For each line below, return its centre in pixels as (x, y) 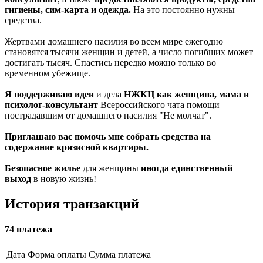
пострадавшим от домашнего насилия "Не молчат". (109, 116)
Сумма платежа (120, 254)
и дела (109, 95)
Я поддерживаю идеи (49, 95)
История (34, 204)
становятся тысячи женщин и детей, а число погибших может (129, 52)
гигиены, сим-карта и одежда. (68, 10)
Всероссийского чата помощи (160, 105)
